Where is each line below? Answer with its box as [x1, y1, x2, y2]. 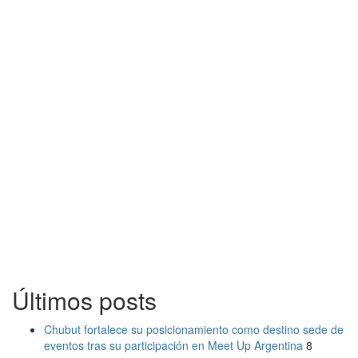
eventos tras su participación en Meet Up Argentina [44, 336, 303, 353]
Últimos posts [12, 282, 157, 317]
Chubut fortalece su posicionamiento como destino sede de [44, 320, 344, 337]
